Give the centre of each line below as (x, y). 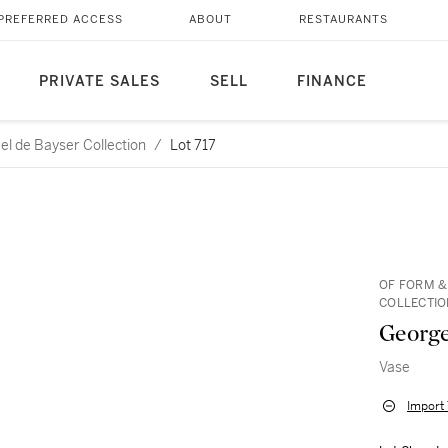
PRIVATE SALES (99, 81)
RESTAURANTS (343, 19)
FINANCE (331, 81)
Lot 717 (193, 145)
